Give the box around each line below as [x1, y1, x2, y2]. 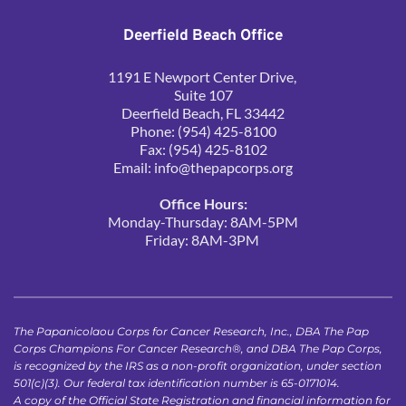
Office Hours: [159, 194, 247, 212]
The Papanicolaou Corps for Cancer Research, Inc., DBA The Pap [14, 324, 369, 338]
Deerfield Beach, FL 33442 [121, 103, 285, 121]
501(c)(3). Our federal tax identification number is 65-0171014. [14, 375, 340, 390]
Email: [113, 158, 154, 176]
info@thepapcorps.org [154, 158, 293, 176]
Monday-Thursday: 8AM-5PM [108, 212, 298, 230]
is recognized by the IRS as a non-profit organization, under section [14, 358, 382, 372]
